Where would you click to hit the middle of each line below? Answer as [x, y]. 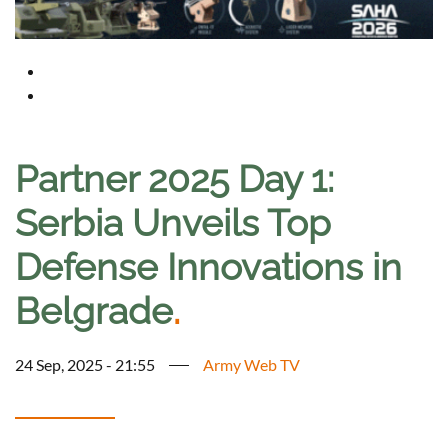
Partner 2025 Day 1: [174, 179]
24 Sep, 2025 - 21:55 [85, 365]
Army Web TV [251, 365]
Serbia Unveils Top [173, 223]
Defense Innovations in [208, 267]
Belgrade [94, 311]
